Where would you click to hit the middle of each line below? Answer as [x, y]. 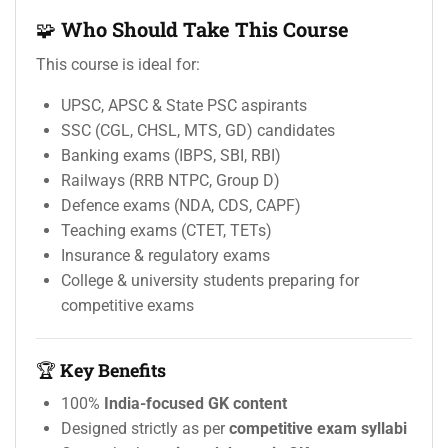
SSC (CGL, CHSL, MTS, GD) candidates [198, 131]
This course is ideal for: [118, 65]
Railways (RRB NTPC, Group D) [170, 181]
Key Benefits [113, 370]
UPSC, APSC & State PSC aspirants [184, 106]
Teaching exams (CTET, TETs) [166, 231]
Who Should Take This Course [205, 29]
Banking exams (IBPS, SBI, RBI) [171, 156]
